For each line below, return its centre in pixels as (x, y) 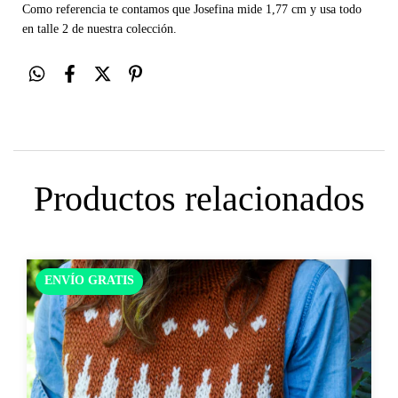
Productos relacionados (199, 199)
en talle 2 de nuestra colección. (101, 29)
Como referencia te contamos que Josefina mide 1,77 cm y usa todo (192, 10)
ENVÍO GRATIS (89, 281)
